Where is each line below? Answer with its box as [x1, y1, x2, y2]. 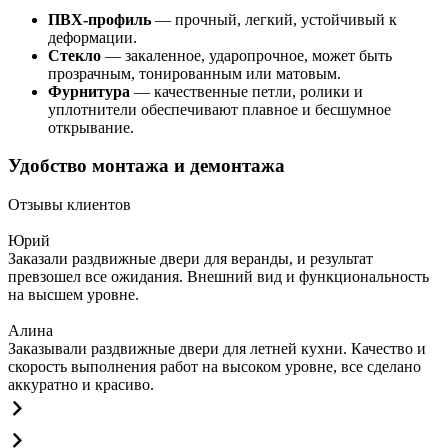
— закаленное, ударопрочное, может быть [101, 46, 392, 64]
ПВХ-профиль [48, 10, 151, 28]
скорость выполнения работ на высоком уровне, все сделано [8, 358, 421, 376]
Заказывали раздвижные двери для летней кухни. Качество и [8, 340, 426, 358]
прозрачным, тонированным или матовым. [48, 64, 341, 82]
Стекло [48, 46, 101, 64]
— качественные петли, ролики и [130, 82, 363, 100]
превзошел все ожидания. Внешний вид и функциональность [8, 268, 429, 286]
